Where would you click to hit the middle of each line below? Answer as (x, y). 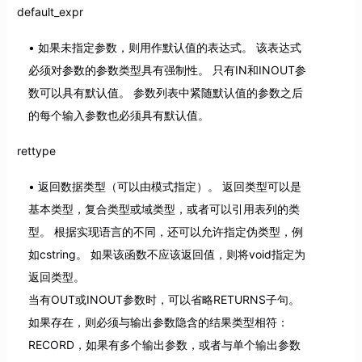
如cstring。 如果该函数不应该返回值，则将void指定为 (166, 255)
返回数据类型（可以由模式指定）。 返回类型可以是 (169, 187)
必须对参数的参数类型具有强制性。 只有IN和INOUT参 (167, 70)
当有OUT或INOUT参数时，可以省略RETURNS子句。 (164, 300)
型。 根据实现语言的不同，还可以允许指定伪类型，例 (165, 232)
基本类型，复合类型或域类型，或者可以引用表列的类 (164, 209)
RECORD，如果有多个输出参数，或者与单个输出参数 (164, 345)
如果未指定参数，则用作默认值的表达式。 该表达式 (169, 48)
